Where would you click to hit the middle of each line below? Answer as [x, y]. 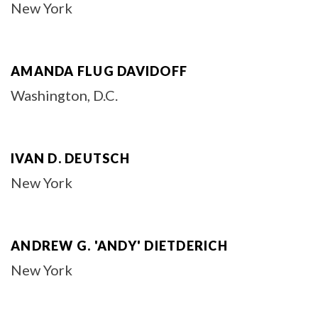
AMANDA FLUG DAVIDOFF [99, 71]
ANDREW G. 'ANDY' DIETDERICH [119, 246]
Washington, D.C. [64, 95]
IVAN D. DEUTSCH [70, 158]
